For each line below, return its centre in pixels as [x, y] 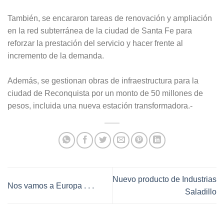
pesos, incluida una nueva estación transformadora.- [100, 106]
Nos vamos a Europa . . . [51, 185]
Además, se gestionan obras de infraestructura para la [103, 81]
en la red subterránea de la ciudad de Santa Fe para [100, 31]
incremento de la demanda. [56, 56]
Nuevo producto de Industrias [164, 179]
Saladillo [201, 192]
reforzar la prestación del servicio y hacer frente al [95, 43]
